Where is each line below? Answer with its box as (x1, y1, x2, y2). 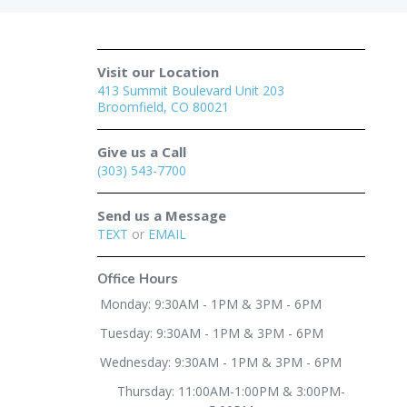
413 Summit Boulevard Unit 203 (97, 82, 284, 99)
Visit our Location (97, 63, 219, 81)
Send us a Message (97, 206, 226, 224)
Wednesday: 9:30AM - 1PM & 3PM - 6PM (100, 353, 342, 371)
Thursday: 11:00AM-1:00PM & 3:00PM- (116, 382, 345, 400)
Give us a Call (97, 143, 186, 161)
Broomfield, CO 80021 (97, 98, 229, 115)
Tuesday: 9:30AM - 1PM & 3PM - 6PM (100, 324, 323, 342)
